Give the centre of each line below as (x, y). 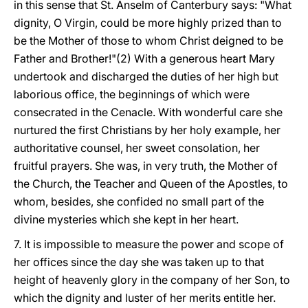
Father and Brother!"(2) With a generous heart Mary (144, 58)
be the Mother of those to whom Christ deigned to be (148, 41)
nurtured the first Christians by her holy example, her (147, 130)
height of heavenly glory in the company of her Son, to (152, 280)
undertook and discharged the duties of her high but (146, 76)
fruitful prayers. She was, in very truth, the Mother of (146, 166)
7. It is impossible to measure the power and (125, 244)
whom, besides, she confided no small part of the (139, 201)
